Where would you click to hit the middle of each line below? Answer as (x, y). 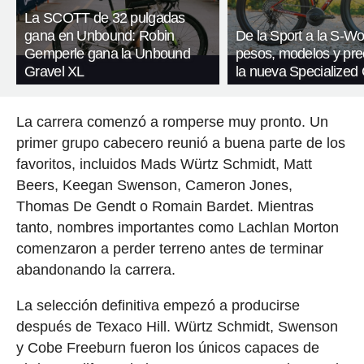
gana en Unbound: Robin (100, 36)
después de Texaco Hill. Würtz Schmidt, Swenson (177, 327)
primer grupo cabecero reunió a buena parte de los (180, 143)
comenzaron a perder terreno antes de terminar (169, 249)
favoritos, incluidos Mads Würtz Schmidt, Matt (164, 165)
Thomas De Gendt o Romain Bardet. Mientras (165, 207)
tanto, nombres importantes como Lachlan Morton (177, 228)
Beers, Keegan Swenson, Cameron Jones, (154, 186)
